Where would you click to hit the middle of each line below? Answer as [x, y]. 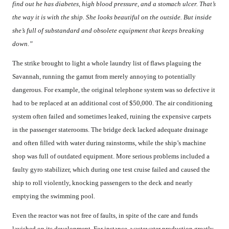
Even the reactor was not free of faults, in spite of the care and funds [105, 216]
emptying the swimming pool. [54, 196]
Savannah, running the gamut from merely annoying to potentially [104, 77]
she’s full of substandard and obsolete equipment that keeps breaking [108, 31]
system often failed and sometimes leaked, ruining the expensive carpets [112, 117]
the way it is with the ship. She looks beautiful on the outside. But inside [112, 17]
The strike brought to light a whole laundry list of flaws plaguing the [107, 63]
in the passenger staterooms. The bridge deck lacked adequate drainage [110, 130]
